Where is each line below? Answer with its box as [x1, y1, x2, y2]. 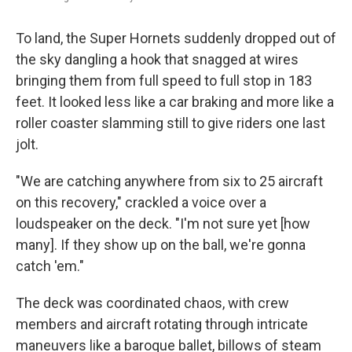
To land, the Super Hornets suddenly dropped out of [16, 30, 336, 46]
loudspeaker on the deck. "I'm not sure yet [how [16, 215, 310, 232]
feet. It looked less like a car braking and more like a [16, 93, 334, 110]
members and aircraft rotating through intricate [16, 316, 308, 332]
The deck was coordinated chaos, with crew [16, 295, 289, 311]
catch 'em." [16, 258, 84, 274]
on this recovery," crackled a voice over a [16, 194, 266, 211]
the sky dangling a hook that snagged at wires [16, 51, 299, 68]
